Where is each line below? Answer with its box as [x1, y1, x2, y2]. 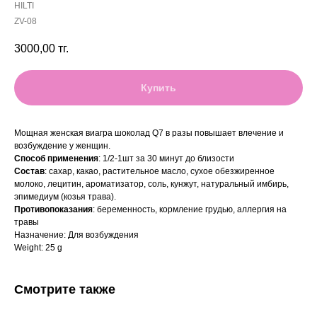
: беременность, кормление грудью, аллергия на [93, 204, 287, 215]
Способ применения [14, 154, 98, 164]
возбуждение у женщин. [14, 141, 110, 151]
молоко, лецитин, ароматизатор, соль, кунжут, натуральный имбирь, [14, 179, 289, 190]
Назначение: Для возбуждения [14, 230, 139, 241]
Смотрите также [14, 282, 115, 297]
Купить [141, 82, 176, 94]
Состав [14, 166, 45, 177]
